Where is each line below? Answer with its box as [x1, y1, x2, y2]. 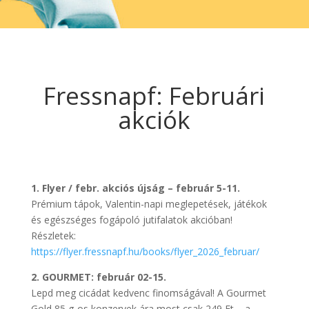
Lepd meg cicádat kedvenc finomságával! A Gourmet [30, 286, 266, 299]
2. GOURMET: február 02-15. [30, 270, 166, 283]
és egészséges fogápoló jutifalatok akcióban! [30, 212, 232, 226]
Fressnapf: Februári [43, 79, 266, 112]
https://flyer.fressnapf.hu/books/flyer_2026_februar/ [30, 244, 259, 258]
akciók [118, 103, 191, 136]
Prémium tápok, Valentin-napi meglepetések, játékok [30, 197, 267, 210]
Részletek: [30, 228, 76, 242]
